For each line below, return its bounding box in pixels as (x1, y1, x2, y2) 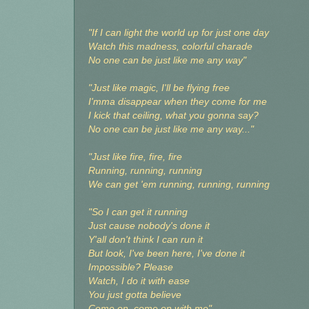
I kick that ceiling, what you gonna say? (88, 110, 259, 121)
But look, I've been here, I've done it (88, 248, 245, 259)
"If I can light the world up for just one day (88, 28, 269, 39)
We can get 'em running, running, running (88, 179, 270, 190)
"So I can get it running (88, 207, 188, 218)
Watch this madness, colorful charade (88, 41, 252, 52)
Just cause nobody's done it (88, 221, 210, 232)
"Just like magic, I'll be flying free (88, 83, 230, 94)
